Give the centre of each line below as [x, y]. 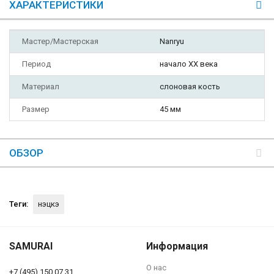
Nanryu [172, 41]
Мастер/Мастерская [60, 41]
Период [36, 64]
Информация [177, 246]
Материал [41, 86]
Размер [36, 109]
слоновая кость [190, 86]
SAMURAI [31, 246]
